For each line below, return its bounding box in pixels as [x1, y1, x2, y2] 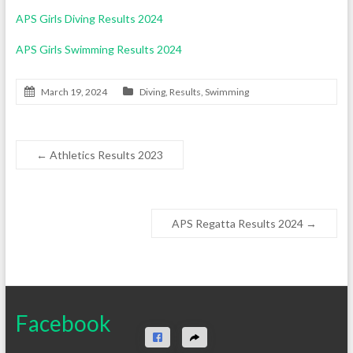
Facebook [15, 310, 111, 336]
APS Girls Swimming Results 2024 [15, 43, 182, 56]
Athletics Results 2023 [46, 148, 163, 162]
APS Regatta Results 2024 [172, 217, 307, 230]
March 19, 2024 [40, 86, 107, 98]
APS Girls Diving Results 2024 [15, 12, 163, 25]
